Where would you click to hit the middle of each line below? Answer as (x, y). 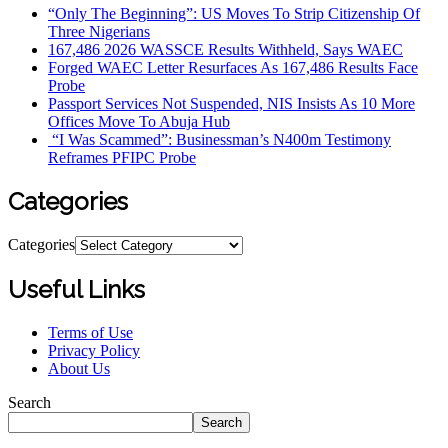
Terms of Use (90, 333)
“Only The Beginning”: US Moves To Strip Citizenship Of (234, 14)
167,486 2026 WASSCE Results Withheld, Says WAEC (225, 50)
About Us (79, 369)
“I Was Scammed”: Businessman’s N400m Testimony (219, 140)
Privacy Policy (94, 351)
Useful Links (76, 290)
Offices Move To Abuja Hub (139, 122)
